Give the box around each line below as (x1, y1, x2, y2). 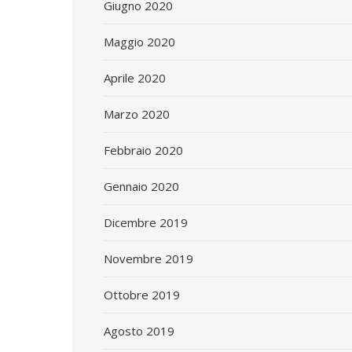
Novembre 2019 (104, 251, 193, 266)
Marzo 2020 (104, 106, 170, 122)
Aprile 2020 (104, 70, 166, 86)
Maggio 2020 (104, 34, 175, 49)
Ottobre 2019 (104, 287, 180, 302)
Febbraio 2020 (104, 142, 183, 158)
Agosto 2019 (104, 323, 174, 339)
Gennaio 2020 (104, 178, 179, 194)
